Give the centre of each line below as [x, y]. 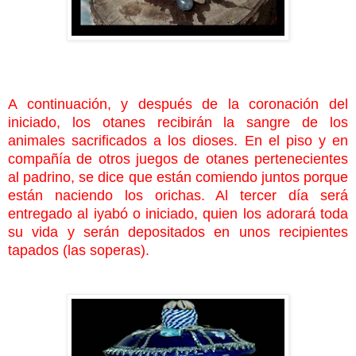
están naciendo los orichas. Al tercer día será [178, 195]
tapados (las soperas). [79, 250]
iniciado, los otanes [83, 122]
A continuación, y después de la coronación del [178, 104]
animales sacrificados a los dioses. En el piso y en [178, 140]
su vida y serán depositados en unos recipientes [178, 232]
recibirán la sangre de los [253, 122]
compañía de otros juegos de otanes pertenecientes [178, 159]
